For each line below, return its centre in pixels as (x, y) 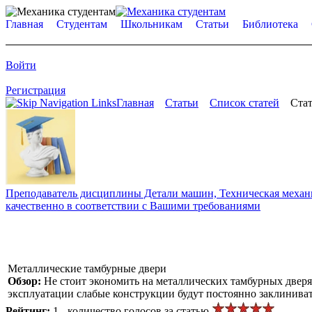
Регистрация (36, 90)
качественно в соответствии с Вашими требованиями (133, 205)
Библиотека (270, 24)
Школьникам (151, 24)
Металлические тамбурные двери (87, 268)
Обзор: (26, 281)
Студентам (82, 24)
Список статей (244, 103)
